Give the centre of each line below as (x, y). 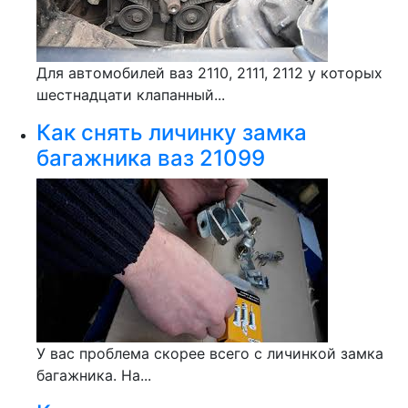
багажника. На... (94, 375)
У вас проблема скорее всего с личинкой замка (210, 353)
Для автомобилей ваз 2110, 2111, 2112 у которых (209, 73)
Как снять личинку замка (172, 133)
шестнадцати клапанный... (131, 95)
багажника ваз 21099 (151, 158)
